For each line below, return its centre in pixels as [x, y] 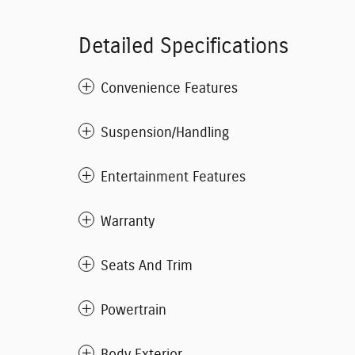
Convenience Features [169, 88]
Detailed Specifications [183, 46]
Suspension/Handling [165, 133]
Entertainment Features [173, 177]
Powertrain [134, 310]
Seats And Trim [147, 266]
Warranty [128, 221]
